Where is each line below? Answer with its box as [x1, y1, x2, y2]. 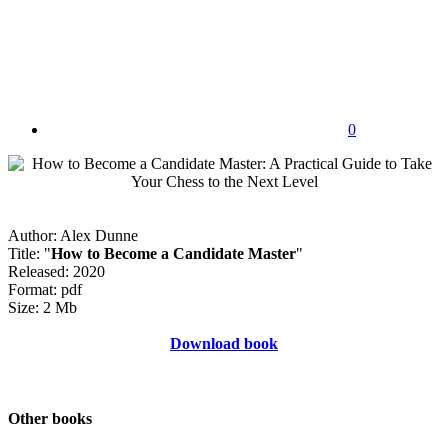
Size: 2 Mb [8, 298, 77, 316]
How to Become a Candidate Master [51, 244, 296, 262]
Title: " [8, 244, 51, 262]
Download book [170, 334, 278, 352]
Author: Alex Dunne [8, 226, 138, 244]
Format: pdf [8, 280, 82, 298]
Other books [8, 410, 92, 428]
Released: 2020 [8, 262, 105, 280]
